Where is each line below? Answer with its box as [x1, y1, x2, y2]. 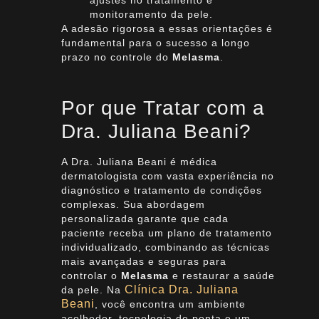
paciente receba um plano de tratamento [61, 227, 272, 239]
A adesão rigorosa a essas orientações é [61, 22, 273, 34]
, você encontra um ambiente [94, 298, 246, 310]
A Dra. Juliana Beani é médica [61, 156, 217, 168]
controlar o [61, 270, 121, 282]
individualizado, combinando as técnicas [61, 241, 270, 253]
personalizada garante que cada [61, 213, 229, 225]
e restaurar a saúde [168, 270, 275, 282]
